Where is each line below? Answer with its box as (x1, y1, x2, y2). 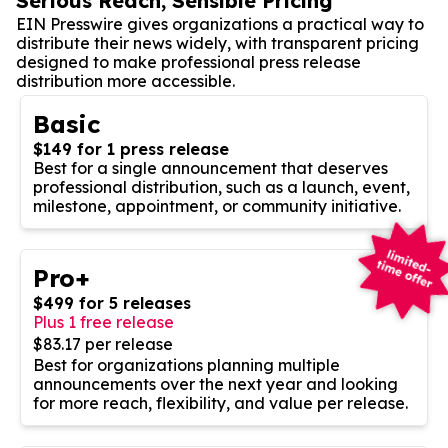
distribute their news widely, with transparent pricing (16, 32, 419, 53)
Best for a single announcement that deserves (33, 157, 388, 178)
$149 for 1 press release (33, 138, 229, 159)
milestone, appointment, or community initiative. (33, 195, 401, 216)
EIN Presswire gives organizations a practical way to (16, 13, 424, 34)
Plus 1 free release (33, 311, 174, 332)
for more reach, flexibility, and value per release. (33, 392, 408, 413)
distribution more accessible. (16, 70, 235, 91)
